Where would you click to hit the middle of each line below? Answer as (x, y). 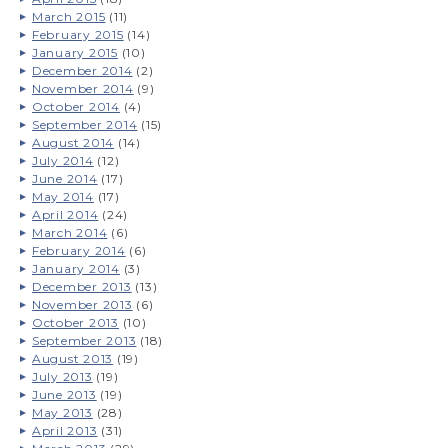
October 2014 (75, 106)
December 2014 (82, 70)
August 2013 (72, 358)
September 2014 (84, 124)
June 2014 (64, 178)
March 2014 (69, 232)
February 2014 (78, 250)
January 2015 (74, 52)
